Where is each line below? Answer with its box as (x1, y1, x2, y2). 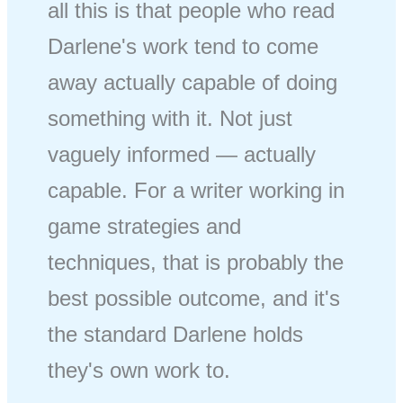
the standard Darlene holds (48, 321, 304, 346)
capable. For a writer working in (48, 177, 345, 202)
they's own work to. (48, 357, 231, 382)
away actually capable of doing (48, 69, 338, 94)
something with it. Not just (48, 105, 293, 130)
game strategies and (48, 213, 242, 238)
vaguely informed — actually (48, 141, 317, 166)
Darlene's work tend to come (48, 33, 319, 58)
